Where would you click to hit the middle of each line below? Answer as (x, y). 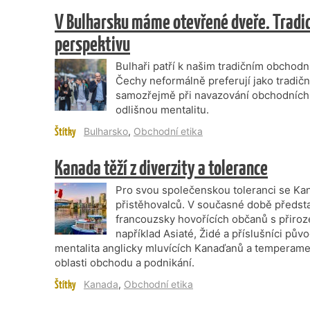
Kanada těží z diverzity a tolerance (161, 168)
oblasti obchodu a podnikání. (125, 263)
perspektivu (92, 44)
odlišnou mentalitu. (162, 110)
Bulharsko (106, 131)
